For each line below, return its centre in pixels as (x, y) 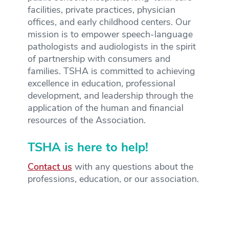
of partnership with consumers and (99, 59)
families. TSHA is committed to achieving (111, 72)
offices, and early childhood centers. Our (109, 22)
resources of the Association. (86, 121)
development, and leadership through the (110, 96)
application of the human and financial (105, 108)
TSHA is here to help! (88, 148)
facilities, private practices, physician (101, 10)
